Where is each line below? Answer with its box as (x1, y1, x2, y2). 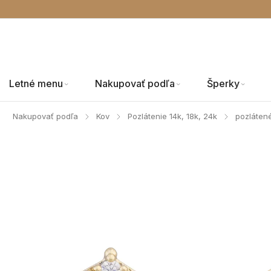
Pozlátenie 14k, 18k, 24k (128, 111, 217, 121)
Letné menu (9, 77, 63, 90)
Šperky (207, 77, 240, 90)
